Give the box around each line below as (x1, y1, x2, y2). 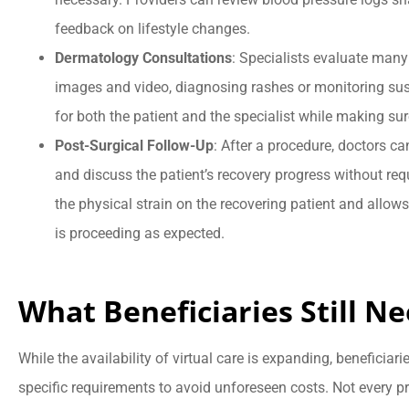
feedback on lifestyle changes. (55, 20, 250, 38)
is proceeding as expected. (55, 225, 225, 243)
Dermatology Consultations (55, 49, 232, 68)
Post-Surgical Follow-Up (55, 137, 214, 155)
